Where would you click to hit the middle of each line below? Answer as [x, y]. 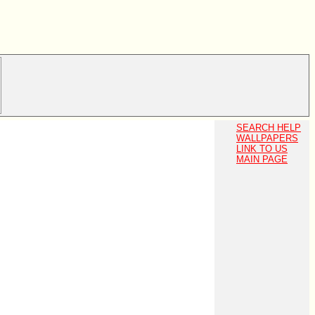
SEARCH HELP [269, 128]
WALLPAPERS [267, 138]
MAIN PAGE [262, 159]
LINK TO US [262, 149]
